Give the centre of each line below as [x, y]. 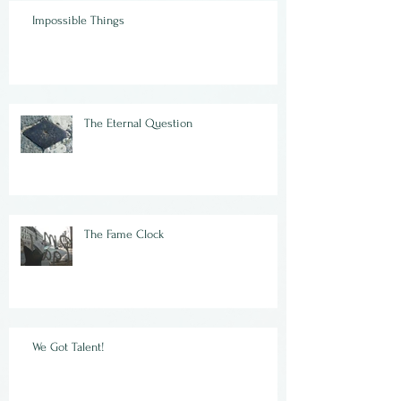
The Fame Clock [124, 234]
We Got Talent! [68, 346]
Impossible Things [78, 20]
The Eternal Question [138, 123]
